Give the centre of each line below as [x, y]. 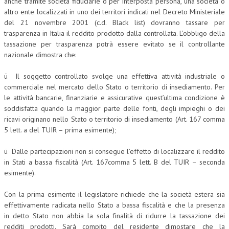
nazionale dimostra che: [40, 55]
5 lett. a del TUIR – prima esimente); [60, 130]
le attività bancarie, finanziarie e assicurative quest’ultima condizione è [114, 98]
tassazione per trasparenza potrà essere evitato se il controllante [114, 44]
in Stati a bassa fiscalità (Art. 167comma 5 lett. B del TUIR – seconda [114, 162]
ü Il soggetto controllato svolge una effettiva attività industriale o [114, 76]
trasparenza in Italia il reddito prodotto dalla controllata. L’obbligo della [114, 33]
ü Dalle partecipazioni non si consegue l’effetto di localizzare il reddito [114, 151]
